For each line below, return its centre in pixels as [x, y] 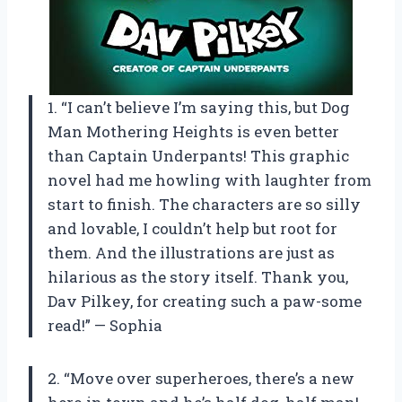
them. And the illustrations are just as [191, 253]
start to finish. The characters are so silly [204, 205]
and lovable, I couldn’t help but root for [192, 229]
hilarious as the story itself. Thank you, [198, 277]
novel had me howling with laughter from [210, 180]
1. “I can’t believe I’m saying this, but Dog [199, 108]
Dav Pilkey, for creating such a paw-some [205, 301]
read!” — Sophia [105, 326]
